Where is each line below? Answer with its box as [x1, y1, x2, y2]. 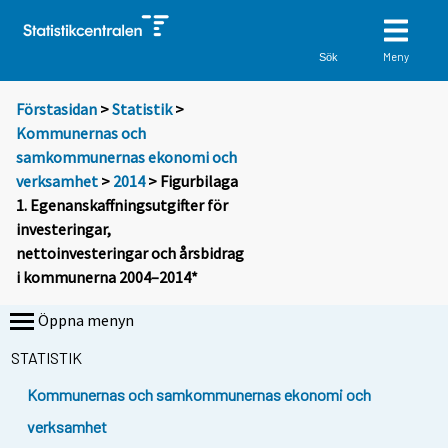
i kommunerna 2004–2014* [16, 267, 198, 288]
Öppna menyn [38, 310, 134, 331]
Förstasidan [16, 99, 97, 120]
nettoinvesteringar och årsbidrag [16, 243, 244, 264]
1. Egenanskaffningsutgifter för [16, 195, 228, 216]
